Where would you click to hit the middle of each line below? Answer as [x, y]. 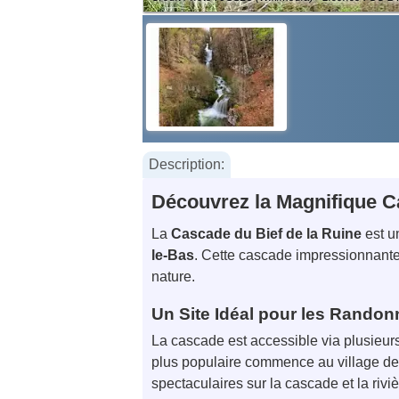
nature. [173, 277]
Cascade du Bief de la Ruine [266, 234]
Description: [187, 164]
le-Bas [173, 256]
